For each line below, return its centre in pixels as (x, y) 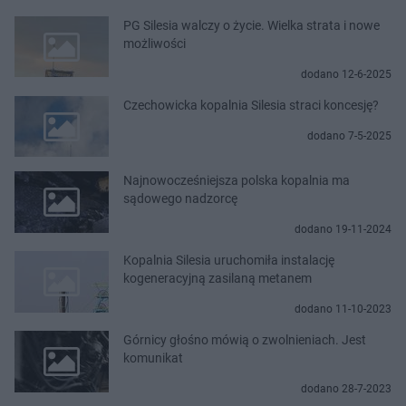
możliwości (155, 43)
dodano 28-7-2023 (346, 389)
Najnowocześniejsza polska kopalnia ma (237, 181)
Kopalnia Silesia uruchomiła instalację (229, 261)
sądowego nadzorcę (180, 199)
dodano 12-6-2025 (346, 74)
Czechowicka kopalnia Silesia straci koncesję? (251, 105)
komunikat (153, 358)
